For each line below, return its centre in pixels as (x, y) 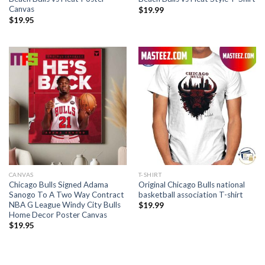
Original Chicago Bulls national (191, 185)
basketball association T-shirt (190, 195)
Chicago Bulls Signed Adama (58, 185)
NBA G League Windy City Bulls (64, 205)
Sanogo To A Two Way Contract (66, 195)
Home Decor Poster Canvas (58, 215)
